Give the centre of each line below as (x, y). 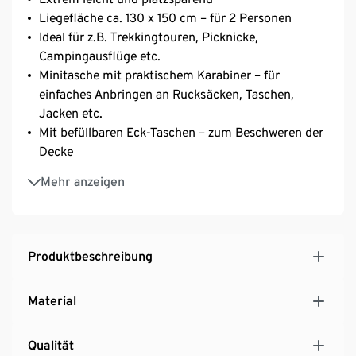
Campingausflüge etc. (100, 56)
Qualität (51, 345)
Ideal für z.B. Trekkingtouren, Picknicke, (149, 37)
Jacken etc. (71, 113)
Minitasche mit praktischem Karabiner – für (159, 75)
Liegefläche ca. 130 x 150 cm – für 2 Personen (165, 17)
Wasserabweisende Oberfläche (123, 173)
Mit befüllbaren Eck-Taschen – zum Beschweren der (181, 132)
